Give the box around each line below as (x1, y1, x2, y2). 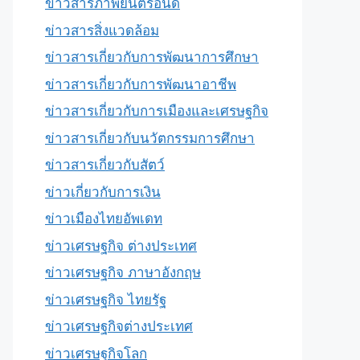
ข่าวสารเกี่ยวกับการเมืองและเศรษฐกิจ (45, 103, 268, 119)
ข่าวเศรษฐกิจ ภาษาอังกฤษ (45, 264, 201, 280)
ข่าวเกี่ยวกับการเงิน (45, 183, 161, 200)
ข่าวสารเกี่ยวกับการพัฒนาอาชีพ (45, 76, 236, 92)
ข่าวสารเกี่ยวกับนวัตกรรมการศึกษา (45, 129, 255, 146)
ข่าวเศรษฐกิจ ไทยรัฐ (45, 291, 166, 308)
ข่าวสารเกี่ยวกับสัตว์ (45, 157, 165, 173)
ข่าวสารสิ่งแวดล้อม (45, 22, 159, 39)
